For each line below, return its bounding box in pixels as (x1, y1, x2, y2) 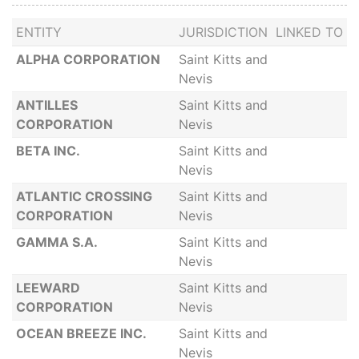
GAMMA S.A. (15, 234, 98, 250)
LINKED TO (275, 24, 343, 40)
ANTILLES (15, 97, 78, 113)
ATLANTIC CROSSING (15, 188, 152, 204)
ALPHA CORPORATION (15, 51, 160, 67)
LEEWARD (15, 280, 80, 296)
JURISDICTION (178, 24, 268, 40)
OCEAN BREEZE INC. (15, 325, 147, 341)
